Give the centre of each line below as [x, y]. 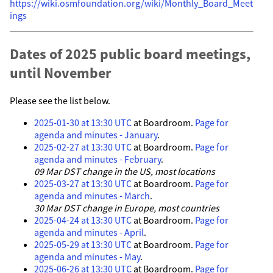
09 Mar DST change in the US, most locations [125, 171]
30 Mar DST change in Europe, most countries [127, 207]
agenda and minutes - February [97, 159]
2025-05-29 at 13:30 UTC [83, 244]
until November [61, 73]
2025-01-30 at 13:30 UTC [83, 122]
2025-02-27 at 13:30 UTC [83, 147]
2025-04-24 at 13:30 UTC [83, 220]
